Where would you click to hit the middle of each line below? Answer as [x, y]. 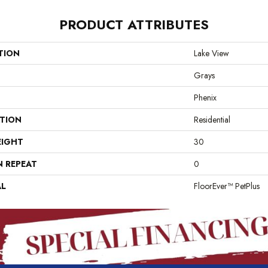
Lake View [211, 53]
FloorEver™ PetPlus [227, 186]
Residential [212, 119]
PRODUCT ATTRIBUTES [134, 24]
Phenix [205, 97]
